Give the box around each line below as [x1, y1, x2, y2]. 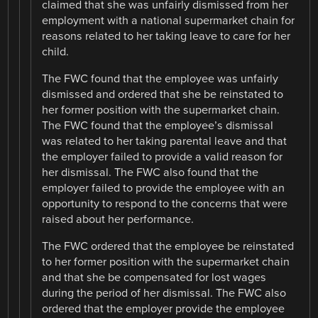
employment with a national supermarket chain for [42, 13, 295, 28]
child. [42, 44, 70, 59]
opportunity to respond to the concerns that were [42, 197, 288, 212]
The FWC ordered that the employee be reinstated [42, 239, 295, 254]
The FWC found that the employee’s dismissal [42, 119, 274, 133]
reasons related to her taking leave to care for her [42, 28, 291, 43]
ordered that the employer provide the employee [42, 302, 285, 317]
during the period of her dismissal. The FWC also [42, 286, 287, 301]
